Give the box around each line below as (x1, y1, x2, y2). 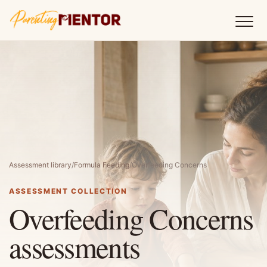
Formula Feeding (74, 160, 129, 169)
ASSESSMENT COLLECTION (9, 187, 128, 195)
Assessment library (9, 160, 72, 169)
